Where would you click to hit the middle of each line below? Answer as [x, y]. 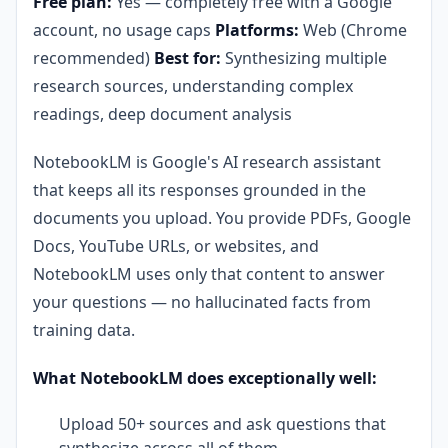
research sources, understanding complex [193, 85]
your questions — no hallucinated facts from [202, 301]
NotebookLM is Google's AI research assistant [207, 161]
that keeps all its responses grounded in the [199, 189]
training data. [84, 329]
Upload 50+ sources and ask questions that [222, 423]
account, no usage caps [124, 29]
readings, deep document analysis [162, 113]
